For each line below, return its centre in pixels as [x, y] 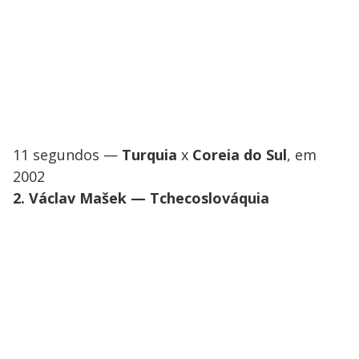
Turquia [149, 154]
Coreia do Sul [240, 154]
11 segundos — [67, 154]
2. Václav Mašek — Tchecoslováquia [141, 198]
